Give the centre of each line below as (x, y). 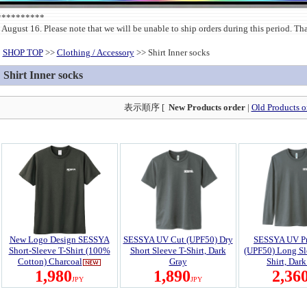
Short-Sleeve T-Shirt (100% (59, 250)
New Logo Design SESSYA (59, 240)
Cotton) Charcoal (50, 261)
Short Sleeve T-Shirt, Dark (178, 250)
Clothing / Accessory (95, 52)
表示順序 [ (146, 107)
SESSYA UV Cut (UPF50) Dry (178, 240)
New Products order (207, 107)
